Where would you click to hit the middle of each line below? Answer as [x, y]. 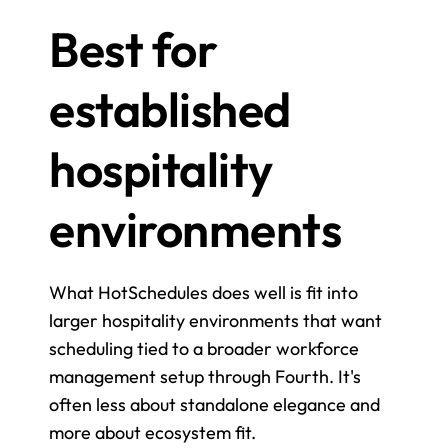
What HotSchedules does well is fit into [203, 293]
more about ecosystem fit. [152, 433]
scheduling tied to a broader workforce [204, 349]
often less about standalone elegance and [214, 405]
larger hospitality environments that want [215, 321]
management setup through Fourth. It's [205, 377]
